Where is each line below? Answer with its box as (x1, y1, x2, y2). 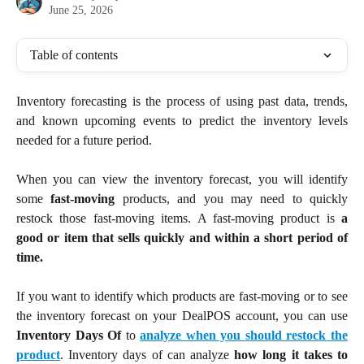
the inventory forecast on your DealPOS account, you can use (16, 309, 348, 323)
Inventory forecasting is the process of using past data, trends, (16, 94, 348, 108)
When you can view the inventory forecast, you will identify (16, 172, 348, 186)
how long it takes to (234, 348, 349, 362)
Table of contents (30, 48, 118, 62)
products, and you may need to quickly (115, 192, 348, 206)
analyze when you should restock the (140, 328, 349, 343)
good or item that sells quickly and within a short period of (16, 231, 348, 245)
